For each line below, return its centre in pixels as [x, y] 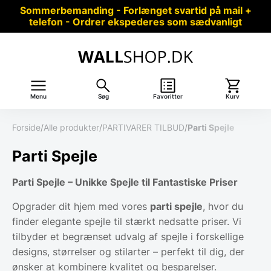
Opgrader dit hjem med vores [81, 206]
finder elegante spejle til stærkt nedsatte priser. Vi [127, 221]
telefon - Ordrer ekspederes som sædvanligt [135, 22]
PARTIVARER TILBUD [143, 127]
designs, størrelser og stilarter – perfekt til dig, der [128, 251]
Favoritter [168, 96]
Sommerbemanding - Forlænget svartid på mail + [135, 10]
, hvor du [223, 206]
